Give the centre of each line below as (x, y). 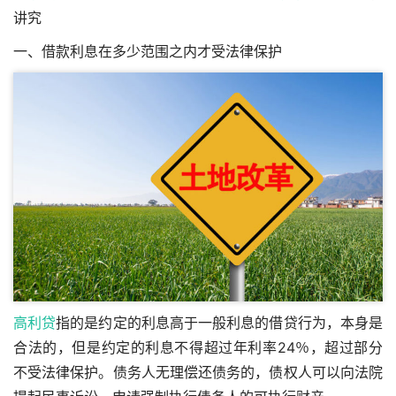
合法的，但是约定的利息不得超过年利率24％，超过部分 (198, 348)
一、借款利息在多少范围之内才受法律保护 (148, 51)
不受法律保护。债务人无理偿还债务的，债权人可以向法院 (198, 373)
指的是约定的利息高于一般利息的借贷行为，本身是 (220, 323)
